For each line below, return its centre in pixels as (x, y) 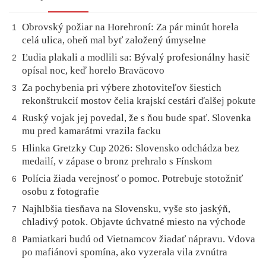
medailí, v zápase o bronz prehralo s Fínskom (117, 161)
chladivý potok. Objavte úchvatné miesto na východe (134, 221)
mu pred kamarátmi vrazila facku (91, 131)
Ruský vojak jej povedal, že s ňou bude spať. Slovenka (137, 118)
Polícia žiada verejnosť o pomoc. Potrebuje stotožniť (132, 178)
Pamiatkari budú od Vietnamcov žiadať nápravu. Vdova (139, 239)
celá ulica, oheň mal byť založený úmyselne (114, 40)
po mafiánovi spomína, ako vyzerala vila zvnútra (125, 252)
